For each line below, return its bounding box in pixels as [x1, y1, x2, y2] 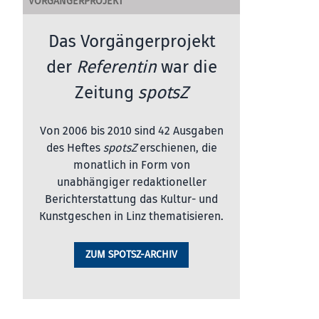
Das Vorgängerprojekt [48, 31, 215, 52]
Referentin [75, 56, 161, 78]
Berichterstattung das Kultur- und [45, 192, 218, 206]
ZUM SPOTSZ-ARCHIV [85, 249, 177, 261]
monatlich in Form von [73, 158, 190, 172]
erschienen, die [136, 141, 217, 155]
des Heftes [46, 141, 103, 155]
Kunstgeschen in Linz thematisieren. [39, 209, 224, 224]
